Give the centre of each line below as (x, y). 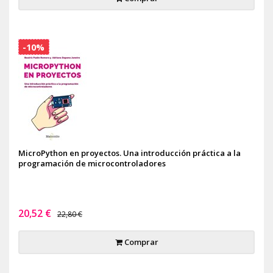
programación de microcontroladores (92, 163)
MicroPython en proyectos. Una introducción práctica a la (129, 153)
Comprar (140, 242)
